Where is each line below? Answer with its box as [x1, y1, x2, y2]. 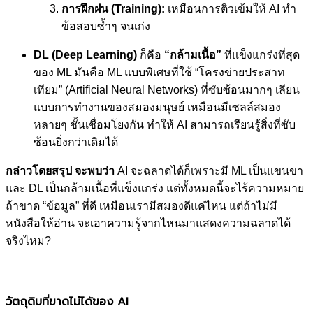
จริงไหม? [6, 235, 51, 247]
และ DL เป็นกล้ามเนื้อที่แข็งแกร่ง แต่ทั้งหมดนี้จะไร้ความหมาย [6, 182, 304, 195]
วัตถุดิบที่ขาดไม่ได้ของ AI [6, 293, 129, 310]
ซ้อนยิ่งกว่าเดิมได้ [34, 136, 118, 149]
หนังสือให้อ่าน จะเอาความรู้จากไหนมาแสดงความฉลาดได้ [6, 217, 291, 230]
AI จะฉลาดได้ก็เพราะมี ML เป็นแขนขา [115, 165, 303, 177]
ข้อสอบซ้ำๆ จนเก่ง [61, 20, 150, 33]
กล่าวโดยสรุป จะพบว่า [6, 165, 115, 177]
